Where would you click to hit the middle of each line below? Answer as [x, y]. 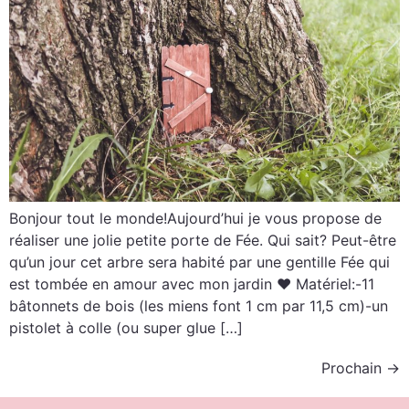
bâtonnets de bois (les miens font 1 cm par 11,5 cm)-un [199, 306]
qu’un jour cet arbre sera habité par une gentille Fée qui [199, 262]
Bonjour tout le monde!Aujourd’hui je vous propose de [195, 219]
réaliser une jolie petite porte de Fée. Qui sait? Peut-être [203, 241]
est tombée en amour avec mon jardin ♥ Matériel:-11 [192, 284]
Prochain [354, 368]
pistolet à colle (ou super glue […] [126, 328]
